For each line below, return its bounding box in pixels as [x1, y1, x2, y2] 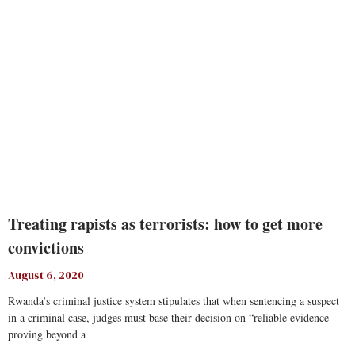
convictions [8, 236, 84, 259]
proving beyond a [8, 326, 86, 342]
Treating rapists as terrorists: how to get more [8, 212, 323, 235]
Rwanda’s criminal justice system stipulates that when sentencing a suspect [8, 293, 339, 308]
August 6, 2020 [8, 267, 84, 283]
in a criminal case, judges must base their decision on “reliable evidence [8, 310, 329, 325]
